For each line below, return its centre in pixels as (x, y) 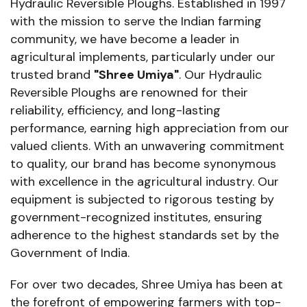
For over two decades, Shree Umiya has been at (147, 284)
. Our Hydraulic (220, 74)
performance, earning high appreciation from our (150, 128)
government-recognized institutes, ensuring (136, 217)
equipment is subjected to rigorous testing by (142, 199)
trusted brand (52, 74)
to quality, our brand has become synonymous (143, 163)
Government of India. (70, 253)
